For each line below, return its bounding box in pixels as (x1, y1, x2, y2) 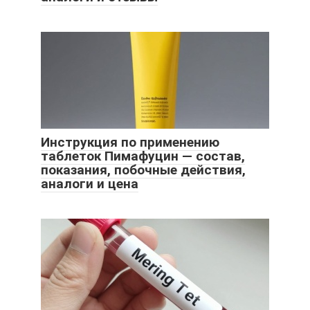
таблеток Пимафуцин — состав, (41, 148, 245, 165)
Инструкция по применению (41, 134, 219, 151)
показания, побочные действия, (41, 162, 246, 179)
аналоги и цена (41, 176, 138, 192)
